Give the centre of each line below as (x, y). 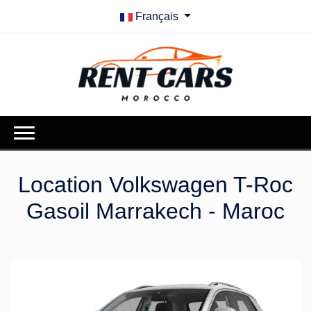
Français (157, 16)
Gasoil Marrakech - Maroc (155, 211)
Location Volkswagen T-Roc (155, 185)
